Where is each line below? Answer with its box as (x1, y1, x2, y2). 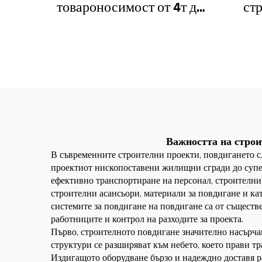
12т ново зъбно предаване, (53, 18, 206, 36)
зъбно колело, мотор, (68, 37, 191, 55)
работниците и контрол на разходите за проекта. (51, 213, 243, 226)
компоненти (94, 75, 166, 94)
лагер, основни (85, 56, 174, 74)
